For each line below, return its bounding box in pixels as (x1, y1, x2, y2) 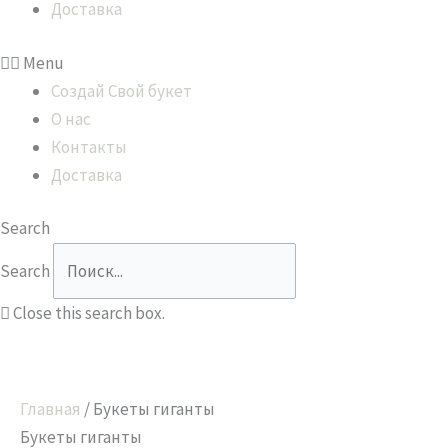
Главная (20, 397, 81, 420)
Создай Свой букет (51, 79, 192, 102)
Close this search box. (13, 301, 165, 324)
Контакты (51, 135, 127, 158)
